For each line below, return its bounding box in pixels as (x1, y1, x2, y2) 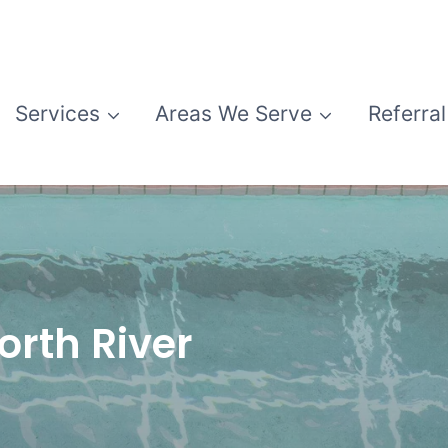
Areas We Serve (155, 101, 313, 127)
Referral (367, 101, 446, 127)
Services (15, 101, 101, 127)
